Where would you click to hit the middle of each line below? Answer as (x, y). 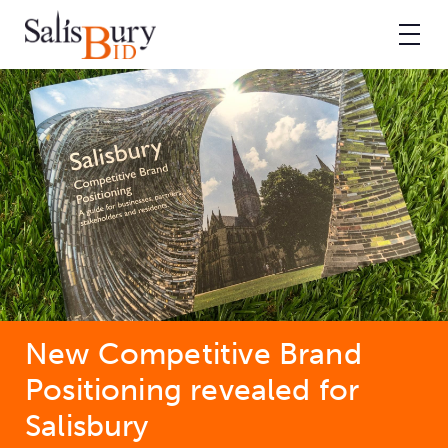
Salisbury (87, 425)
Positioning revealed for (192, 389)
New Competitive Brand (193, 353)
